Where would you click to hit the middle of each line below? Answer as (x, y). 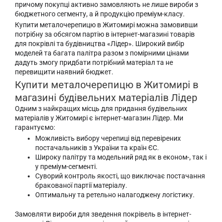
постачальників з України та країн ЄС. (97, 147)
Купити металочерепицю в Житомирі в (107, 84)
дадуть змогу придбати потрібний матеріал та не (94, 63)
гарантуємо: (35, 127)
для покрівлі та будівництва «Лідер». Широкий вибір (100, 44)
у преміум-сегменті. (67, 166)
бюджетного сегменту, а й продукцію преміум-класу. (100, 14)
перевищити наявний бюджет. (64, 72)
